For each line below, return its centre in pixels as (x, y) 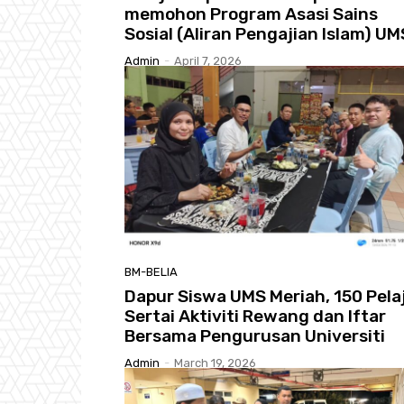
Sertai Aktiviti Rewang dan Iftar (255, 316)
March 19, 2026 (215, 363)
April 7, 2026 (208, 61)
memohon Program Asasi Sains (251, 14)
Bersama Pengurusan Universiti (255, 335)
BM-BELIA (151, 271)
